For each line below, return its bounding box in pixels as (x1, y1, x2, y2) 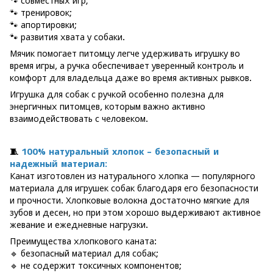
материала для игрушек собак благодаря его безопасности (10, 183, 258, 193)
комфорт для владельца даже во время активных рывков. (10, 73, 252, 83)
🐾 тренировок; (10, 7, 72, 18)
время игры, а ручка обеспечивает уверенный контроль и (10, 60, 244, 71)
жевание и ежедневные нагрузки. (10, 219, 148, 230)
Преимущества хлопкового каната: (10, 236, 157, 246)
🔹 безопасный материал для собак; (10, 248, 158, 258)
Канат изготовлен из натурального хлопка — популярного (10, 171, 255, 181)
